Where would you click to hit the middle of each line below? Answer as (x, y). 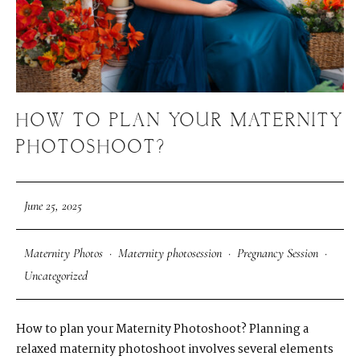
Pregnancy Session (278, 253)
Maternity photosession (170, 253)
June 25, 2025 (53, 205)
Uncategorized (56, 275)
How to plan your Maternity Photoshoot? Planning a (162, 329)
